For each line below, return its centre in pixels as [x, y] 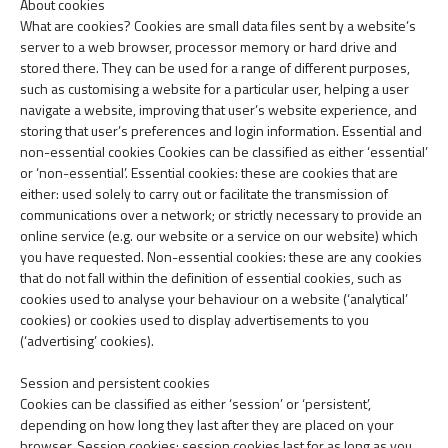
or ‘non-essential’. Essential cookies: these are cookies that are [209, 172]
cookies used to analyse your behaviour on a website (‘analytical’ [214, 298]
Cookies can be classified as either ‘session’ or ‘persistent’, [195, 403]
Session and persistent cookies [115, 382]
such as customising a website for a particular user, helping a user [214, 88]
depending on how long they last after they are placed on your [207, 424]
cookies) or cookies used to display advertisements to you [194, 319]
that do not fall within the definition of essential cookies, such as [211, 277]
